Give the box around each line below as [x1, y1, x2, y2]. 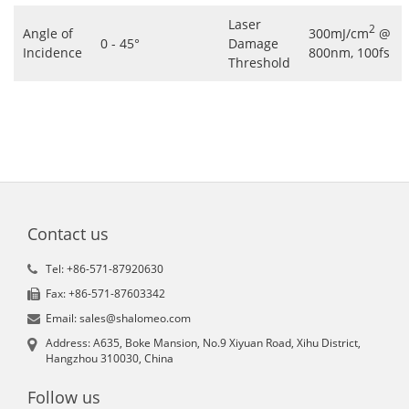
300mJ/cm [309, 25, 369, 42]
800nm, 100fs [309, 44, 390, 61]
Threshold [228, 54, 290, 71]
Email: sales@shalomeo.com [46, 309, 191, 326]
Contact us [27, 222, 109, 245]
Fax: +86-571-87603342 [46, 285, 165, 301]
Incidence [23, 44, 82, 61]
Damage [228, 35, 278, 52]
